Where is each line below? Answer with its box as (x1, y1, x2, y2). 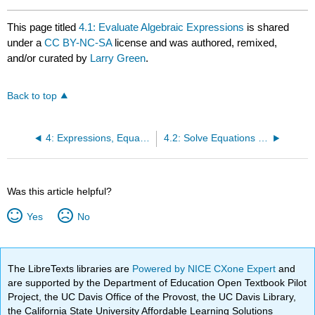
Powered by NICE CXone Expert (132, 262, 279, 274)
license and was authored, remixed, (115, 36, 278, 49)
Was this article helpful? (7, 185, 112, 197)
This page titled (7, 20, 79, 33)
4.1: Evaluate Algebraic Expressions (79, 20, 245, 33)
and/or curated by (7, 51, 91, 64)
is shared (244, 20, 290, 33)
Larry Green (90, 51, 146, 64)
